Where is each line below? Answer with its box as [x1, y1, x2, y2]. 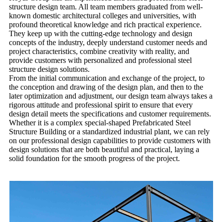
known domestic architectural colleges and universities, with [9, 11, 196, 20]
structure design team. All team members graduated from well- [9, 2, 203, 11]
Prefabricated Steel [132, 118, 191, 127]
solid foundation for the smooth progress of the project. [9, 154, 180, 163]
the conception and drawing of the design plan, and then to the [9, 82, 203, 91]
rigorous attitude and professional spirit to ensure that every [9, 100, 193, 109]
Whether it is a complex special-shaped [9, 118, 132, 127]
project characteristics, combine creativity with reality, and [9, 47, 189, 55]
